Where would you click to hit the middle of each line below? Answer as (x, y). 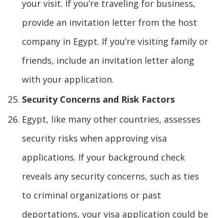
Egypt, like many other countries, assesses (111, 119)
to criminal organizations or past (91, 195)
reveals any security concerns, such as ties (110, 176)
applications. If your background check (103, 157)
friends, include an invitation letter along (108, 60)
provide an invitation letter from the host (109, 22)
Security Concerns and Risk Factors (98, 99)
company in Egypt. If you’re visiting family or (115, 41)
